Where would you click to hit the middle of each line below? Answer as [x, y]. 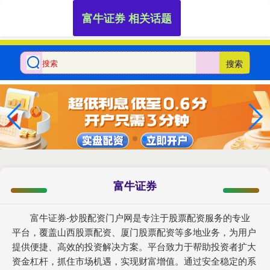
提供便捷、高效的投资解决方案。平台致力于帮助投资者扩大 [134, 246]
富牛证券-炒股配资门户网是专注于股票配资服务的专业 [140, 217]
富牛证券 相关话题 [127, 18]
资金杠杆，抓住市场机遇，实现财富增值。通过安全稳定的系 [134, 260]
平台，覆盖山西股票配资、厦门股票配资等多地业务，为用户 [134, 231]
